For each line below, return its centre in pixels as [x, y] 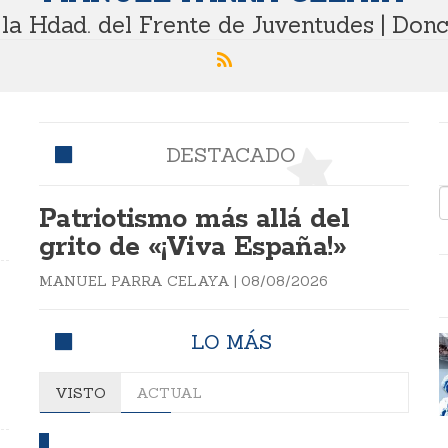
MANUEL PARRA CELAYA [134, 281]
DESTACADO [231, 155]
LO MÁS [231, 342]
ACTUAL [169, 393]
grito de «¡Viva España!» [193, 248]
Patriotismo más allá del [194, 220]
